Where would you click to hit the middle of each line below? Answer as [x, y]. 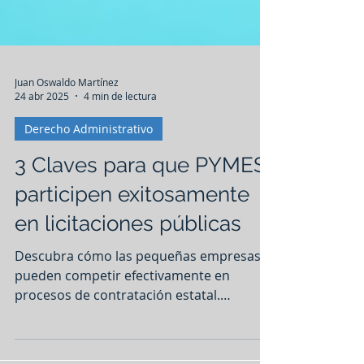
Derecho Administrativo [89, 165]
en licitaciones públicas [128, 260]
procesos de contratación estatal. [117, 331]
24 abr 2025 [42, 132]
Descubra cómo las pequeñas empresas [138, 292]
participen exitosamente [132, 231]
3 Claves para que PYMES [141, 201]
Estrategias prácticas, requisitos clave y [134, 351]
